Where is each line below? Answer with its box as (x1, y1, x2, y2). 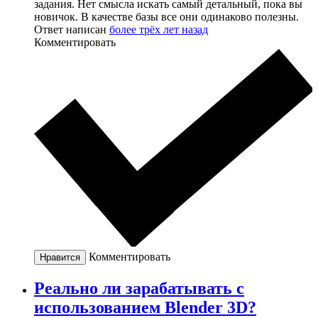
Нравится (40, 251, 80, 263)
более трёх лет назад (109, 23, 208, 36)
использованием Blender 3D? (34, 297, 256, 317)
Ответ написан (34, 23, 109, 36)
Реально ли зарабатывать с (34, 278, 244, 297)
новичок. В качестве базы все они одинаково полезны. (34, 11, 299, 23)
